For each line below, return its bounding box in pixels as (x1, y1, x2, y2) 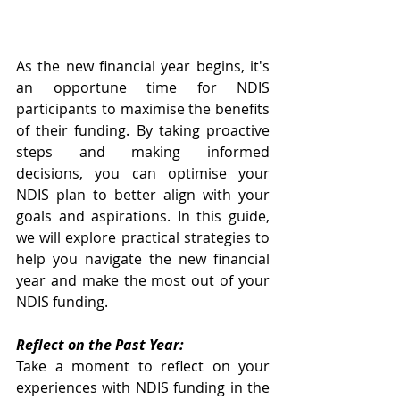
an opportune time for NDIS (16, 77, 270, 97)
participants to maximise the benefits (16, 98, 270, 119)
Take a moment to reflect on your (16, 355, 270, 376)
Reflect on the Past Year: (16, 334, 184, 354)
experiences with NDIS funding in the (16, 377, 270, 397)
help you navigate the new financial (16, 248, 270, 269)
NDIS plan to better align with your (16, 184, 270, 204)
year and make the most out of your (16, 270, 270, 290)
